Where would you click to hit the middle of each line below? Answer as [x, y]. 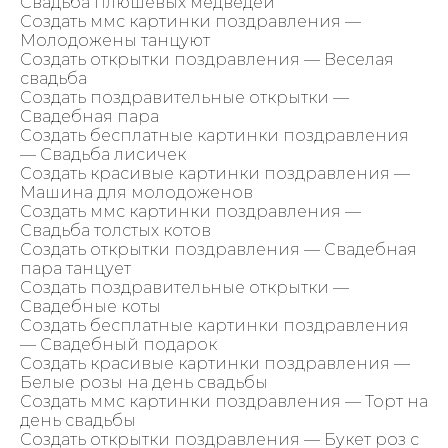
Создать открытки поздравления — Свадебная [218, 249]
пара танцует [75, 268]
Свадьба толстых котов [115, 230]
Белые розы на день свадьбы [144, 382]
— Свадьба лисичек [103, 154]
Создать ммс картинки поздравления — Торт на [224, 401]
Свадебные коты [90, 306]
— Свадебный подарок [118, 344]
